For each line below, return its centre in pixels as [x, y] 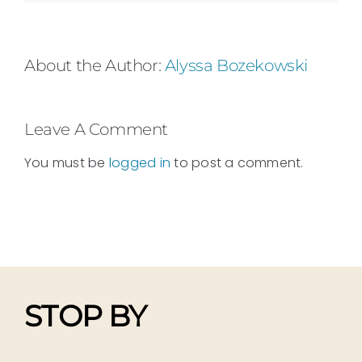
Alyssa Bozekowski [236, 65]
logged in [140, 162]
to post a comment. [237, 162]
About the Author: [95, 65]
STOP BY [88, 316]
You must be [67, 162]
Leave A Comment [96, 129]
